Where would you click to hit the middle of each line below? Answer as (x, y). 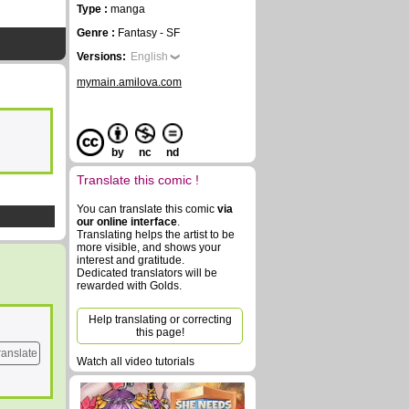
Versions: (101, 57)
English (149, 57)
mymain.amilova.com (129, 82)
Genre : (97, 33)
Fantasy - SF (149, 33)
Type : (94, 9)
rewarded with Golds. (129, 286)
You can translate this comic (147, 209)
